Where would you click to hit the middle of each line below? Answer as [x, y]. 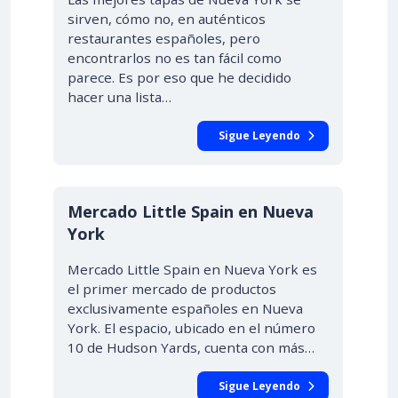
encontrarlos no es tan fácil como [175, 58]
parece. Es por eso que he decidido [179, 77]
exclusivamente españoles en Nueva [185, 308]
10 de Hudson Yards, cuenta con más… [191, 347]
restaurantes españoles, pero [164, 38]
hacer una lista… [119, 97]
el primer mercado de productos [172, 289]
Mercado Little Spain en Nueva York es [192, 269]
